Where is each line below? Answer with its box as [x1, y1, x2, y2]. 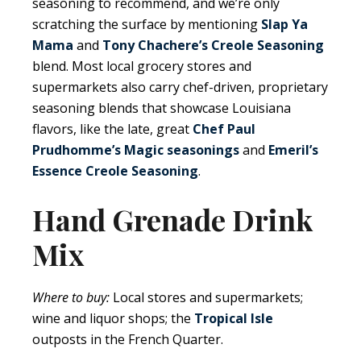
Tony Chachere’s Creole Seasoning [102, 35, 324, 54]
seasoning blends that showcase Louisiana [32, 98, 291, 117]
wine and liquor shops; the [32, 309, 194, 327]
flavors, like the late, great [32, 119, 193, 138]
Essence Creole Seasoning [32, 161, 198, 180]
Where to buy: [32, 288, 110, 306]
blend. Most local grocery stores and [32, 56, 251, 75]
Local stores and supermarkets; [110, 288, 303, 306]
